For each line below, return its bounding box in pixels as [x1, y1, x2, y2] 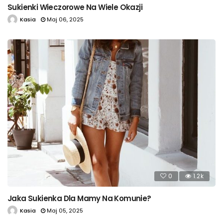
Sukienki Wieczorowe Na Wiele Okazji [7, 1, 142, 12]
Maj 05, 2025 [47, 207, 83, 215]
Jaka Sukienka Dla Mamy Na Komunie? [7, 193, 151, 204]
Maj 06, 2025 [47, 15, 84, 23]
